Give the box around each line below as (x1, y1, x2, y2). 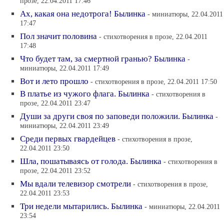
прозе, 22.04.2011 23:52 (20, 166, 90, 176)
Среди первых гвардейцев (20, 134, 115, 143)
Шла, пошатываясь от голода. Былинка (20, 156, 161, 166)
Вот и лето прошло (20, 76, 88, 86)
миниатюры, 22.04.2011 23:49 (20, 121, 109, 131)
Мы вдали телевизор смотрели (20, 179, 131, 188)
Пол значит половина (20, 31, 97, 41)
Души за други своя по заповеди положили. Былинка (20, 111, 213, 121)
